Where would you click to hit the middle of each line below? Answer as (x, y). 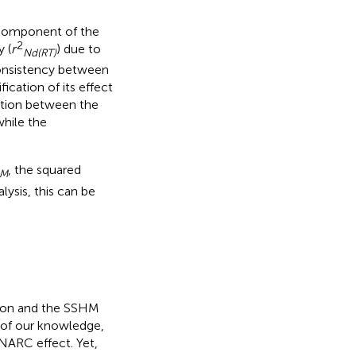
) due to (78, 49)
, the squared (44, 170)
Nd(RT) (39, 53)
